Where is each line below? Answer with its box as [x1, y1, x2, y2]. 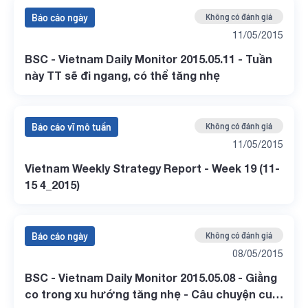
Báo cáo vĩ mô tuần [32, 121, 111, 133]
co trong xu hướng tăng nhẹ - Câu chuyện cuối [25, 287, 283, 300]
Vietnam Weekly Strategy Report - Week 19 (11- [25, 162, 280, 175]
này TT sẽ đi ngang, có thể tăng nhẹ [25, 69, 220, 82]
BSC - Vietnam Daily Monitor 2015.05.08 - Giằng [25, 271, 277, 284]
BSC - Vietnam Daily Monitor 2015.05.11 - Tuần [25, 52, 272, 65]
